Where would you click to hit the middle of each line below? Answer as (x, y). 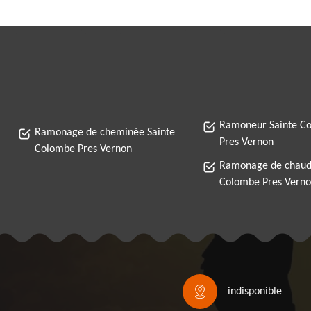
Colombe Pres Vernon (83, 149)
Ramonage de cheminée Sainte (105, 133)
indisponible (254, 292)
